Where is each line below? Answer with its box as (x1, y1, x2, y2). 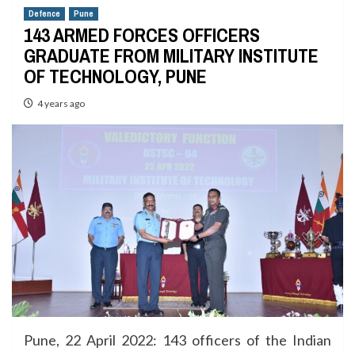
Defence (29, 8, 60, 19)
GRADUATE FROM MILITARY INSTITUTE (24, 43, 319, 68)
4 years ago (37, 97, 85, 109)
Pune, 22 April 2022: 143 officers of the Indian (24, 330, 331, 349)
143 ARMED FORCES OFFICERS (24, 22, 260, 48)
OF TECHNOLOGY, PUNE (24, 63, 207, 89)
